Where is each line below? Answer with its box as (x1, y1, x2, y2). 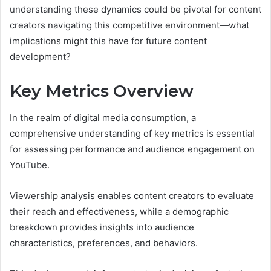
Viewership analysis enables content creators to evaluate (10, 190, 254, 202)
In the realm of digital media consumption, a (10, 112, 196, 124)
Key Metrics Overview (10, 80, 194, 101)
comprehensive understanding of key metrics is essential (10, 128, 255, 140)
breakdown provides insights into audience (10, 221, 194, 233)
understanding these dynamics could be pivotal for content (10, 3, 261, 15)
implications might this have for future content (10, 34, 207, 47)
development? (10, 50, 71, 62)
